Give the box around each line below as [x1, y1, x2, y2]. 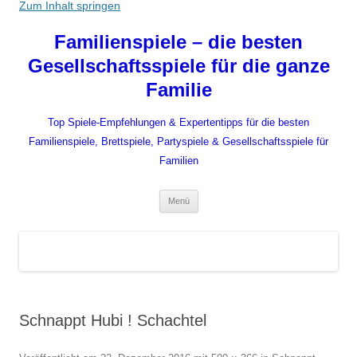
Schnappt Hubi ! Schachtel [19, 312, 206, 330]
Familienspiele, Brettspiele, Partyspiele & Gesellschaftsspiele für [29, 135, 328, 147]
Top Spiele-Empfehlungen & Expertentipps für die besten [48, 116, 309, 128]
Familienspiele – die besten [54, 31, 303, 53]
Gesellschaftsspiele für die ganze [27, 55, 330, 76]
